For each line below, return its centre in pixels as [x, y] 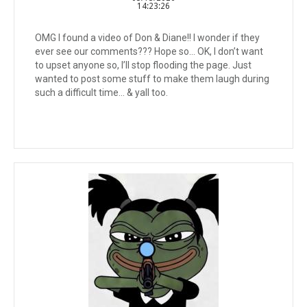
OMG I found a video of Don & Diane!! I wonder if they [147, 38]
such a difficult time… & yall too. [101, 93]
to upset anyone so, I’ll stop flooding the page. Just [143, 65]
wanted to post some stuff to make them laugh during [152, 79]
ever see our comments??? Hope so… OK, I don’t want [149, 51]
